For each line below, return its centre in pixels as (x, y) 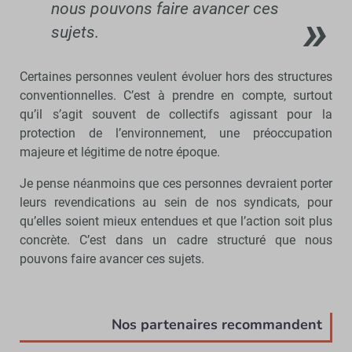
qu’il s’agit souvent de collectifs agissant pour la (176, 114)
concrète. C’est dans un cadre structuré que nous (176, 240)
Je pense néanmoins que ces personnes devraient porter (176, 183)
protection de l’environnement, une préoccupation (176, 133)
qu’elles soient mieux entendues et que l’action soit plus (176, 221)
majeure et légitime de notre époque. (121, 152)
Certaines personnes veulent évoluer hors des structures (176, 76)
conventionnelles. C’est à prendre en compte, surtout (176, 95)
